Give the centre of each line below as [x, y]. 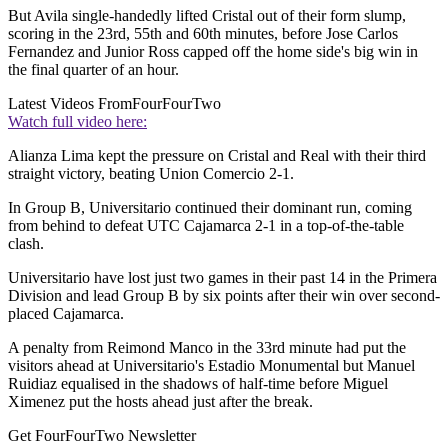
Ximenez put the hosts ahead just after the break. [160, 402]
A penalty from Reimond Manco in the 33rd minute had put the [207, 348]
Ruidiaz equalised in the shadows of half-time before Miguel [198, 384]
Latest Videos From [70, 104]
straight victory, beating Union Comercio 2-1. [151, 174]
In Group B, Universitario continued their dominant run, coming [210, 208]
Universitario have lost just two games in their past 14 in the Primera [222, 278]
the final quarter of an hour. [93, 70]
